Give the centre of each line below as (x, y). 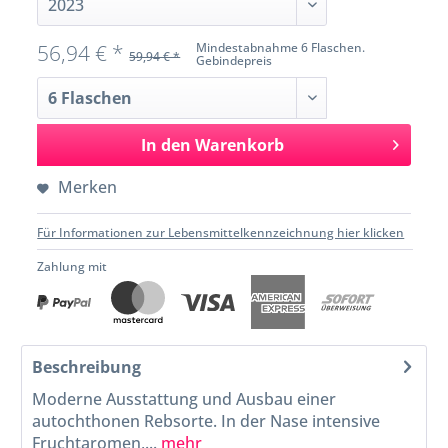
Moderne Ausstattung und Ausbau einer (184, 399)
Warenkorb (239, 145)
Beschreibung (87, 367)
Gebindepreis (234, 61)
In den (165, 145)
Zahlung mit (72, 267)
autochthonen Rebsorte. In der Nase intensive (206, 421)
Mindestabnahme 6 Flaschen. (281, 48)
